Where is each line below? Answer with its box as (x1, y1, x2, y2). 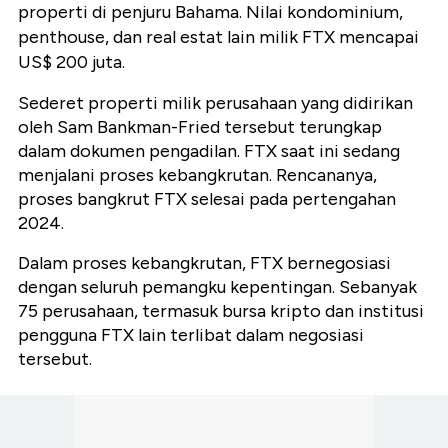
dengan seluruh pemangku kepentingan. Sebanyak (18, 276, 417, 299)
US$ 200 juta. (18, 51, 125, 74)
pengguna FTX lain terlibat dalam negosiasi (18, 324, 364, 347)
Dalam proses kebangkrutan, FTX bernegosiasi (18, 252, 391, 275)
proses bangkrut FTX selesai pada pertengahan (18, 188, 396, 211)
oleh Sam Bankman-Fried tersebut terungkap (18, 116, 382, 139)
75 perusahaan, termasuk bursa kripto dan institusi (18, 300, 424, 323)
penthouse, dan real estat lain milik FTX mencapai (18, 26, 419, 49)
